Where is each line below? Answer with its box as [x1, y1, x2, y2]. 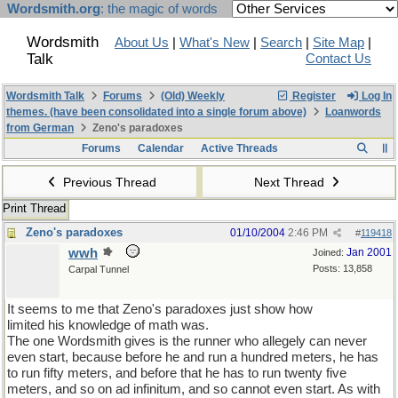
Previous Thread [59, 175, 156, 189]
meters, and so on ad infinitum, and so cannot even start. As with [7, 382, 380, 396]
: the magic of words [100, 2, 218, 16]
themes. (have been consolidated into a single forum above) [6, 106, 306, 118]
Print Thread [3, 202, 66, 215]
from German [6, 122, 74, 134]
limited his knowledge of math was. [7, 318, 209, 332]
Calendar [137, 142, 184, 155]
